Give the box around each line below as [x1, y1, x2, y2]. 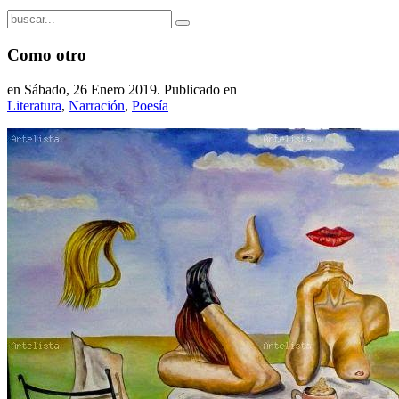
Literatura [7, 97, 61, 113]
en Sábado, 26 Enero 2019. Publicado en [7, 81, 237, 97]
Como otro [7, 45, 86, 65]
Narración [69, 97, 125, 113]
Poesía [132, 97, 168, 113]
